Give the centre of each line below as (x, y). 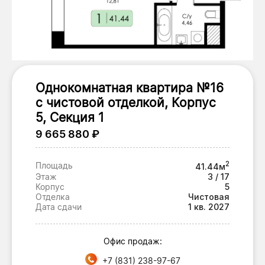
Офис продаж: (132, 241)
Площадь (54, 166)
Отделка (53, 196)
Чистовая (209, 196)
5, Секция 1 (70, 117)
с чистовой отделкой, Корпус (126, 103)
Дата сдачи (59, 206)
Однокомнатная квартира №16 (130, 88)
